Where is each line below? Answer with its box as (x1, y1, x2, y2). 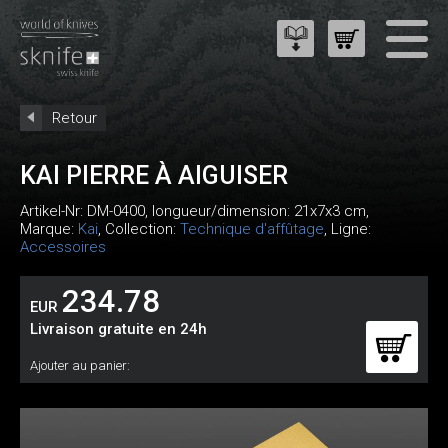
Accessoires (20, 238, 106, 256)
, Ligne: (324, 220, 371, 238)
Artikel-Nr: (20, 202, 87, 220)
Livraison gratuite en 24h (30, 320, 207, 338)
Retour (52, 109, 97, 127)
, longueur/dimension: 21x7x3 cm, (145, 202, 369, 220)
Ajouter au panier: (30, 358, 130, 373)
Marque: (20, 220, 78, 238)
